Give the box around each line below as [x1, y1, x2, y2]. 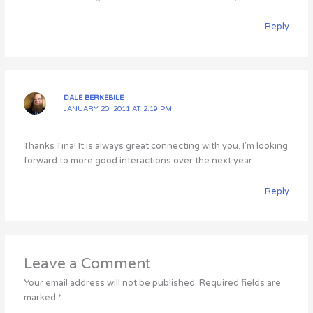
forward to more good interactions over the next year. [24, 155, 255, 167]
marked [24, 292, 59, 304]
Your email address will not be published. [24, 277, 198, 289]
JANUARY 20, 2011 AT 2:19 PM [64, 104, 173, 113]
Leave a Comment [24, 255, 152, 273]
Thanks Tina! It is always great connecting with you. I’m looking [24, 140, 289, 152]
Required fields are [199, 277, 282, 289]
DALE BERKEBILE [64, 93, 124, 102]
